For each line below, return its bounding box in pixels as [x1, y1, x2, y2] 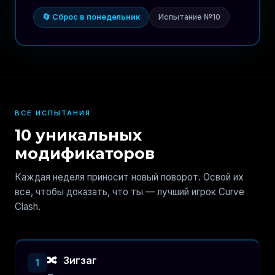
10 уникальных [15, 125, 142, 144]
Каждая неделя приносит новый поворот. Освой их [15, 171, 244, 183]
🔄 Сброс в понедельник [42, 12, 140, 21]
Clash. [15, 201, 41, 212]
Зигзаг [61, 254, 97, 266]
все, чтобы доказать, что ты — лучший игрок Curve [15, 186, 244, 198]
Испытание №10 [158, 12, 220, 21]
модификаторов [15, 144, 155, 163]
